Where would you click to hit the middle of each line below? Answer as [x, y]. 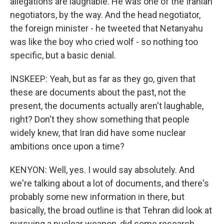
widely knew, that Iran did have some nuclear [98, 133]
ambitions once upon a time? [67, 146]
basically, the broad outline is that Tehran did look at [111, 210]
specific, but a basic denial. [63, 55]
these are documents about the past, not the [98, 92]
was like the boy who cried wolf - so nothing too [104, 42]
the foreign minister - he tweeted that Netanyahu [106, 28]
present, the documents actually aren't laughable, [107, 106]
